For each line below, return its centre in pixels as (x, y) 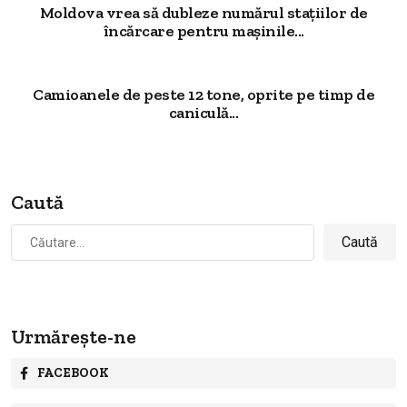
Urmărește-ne (74, 337)
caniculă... (203, 113)
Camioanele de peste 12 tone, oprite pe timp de (203, 95)
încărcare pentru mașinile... (203, 31)
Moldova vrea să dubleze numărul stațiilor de (203, 13)
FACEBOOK (73, 373)
